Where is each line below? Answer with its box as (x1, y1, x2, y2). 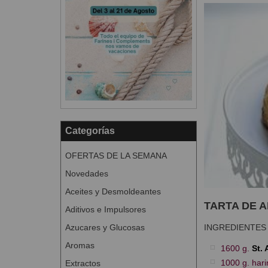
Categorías (65, 125, 115, 136)
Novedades (65, 168, 108, 178)
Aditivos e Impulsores (65, 204, 146, 214)
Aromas (65, 240, 95, 250)
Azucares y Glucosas (65, 222, 145, 232)
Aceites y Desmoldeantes (65, 186, 161, 196)
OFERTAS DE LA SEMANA (65, 150, 167, 160)
